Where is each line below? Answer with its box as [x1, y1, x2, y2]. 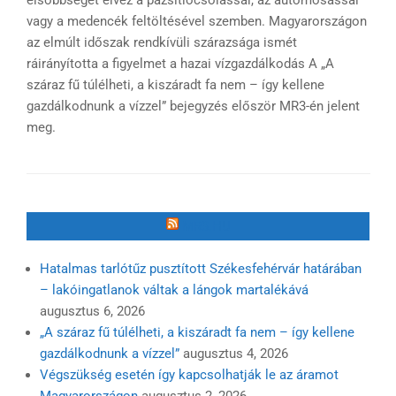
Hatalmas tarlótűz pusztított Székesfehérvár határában [40, 260, 362, 277]
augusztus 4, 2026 [183, 345, 288, 362]
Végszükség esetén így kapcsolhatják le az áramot [40, 366, 339, 383]
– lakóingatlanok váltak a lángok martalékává [40, 281, 308, 298]
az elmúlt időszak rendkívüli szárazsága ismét [26, 34, 297, 51]
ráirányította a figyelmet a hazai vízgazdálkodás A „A [26, 56, 334, 72]
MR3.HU [181, 217, 231, 234]
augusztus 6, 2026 [40, 302, 145, 319]
